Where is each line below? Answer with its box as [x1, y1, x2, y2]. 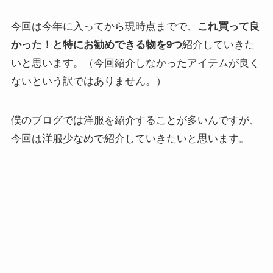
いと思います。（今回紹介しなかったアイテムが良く [10, 57, 260, 69]
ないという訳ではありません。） [10, 75, 166, 87]
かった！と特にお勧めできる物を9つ [10, 38, 182, 51]
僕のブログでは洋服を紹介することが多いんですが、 [10, 115, 260, 127]
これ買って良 [197, 20, 260, 32]
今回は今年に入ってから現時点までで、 [10, 20, 197, 32]
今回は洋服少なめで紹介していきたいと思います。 [10, 133, 249, 145]
